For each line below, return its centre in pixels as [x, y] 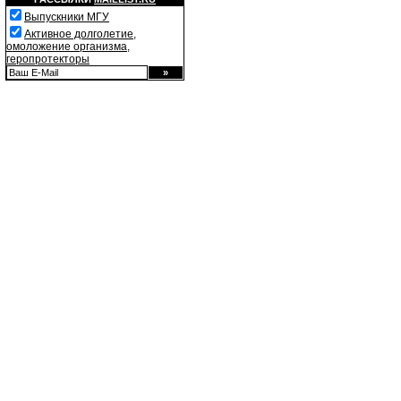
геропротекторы [48, 59]
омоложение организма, [68, 47]
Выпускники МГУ [67, 17]
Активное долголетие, [80, 34]
